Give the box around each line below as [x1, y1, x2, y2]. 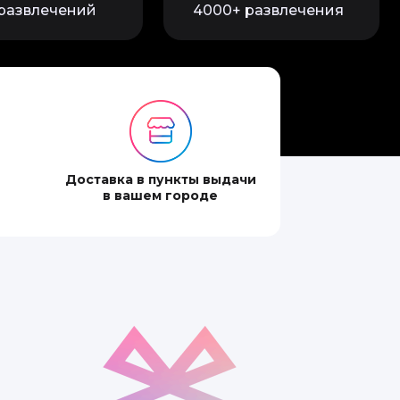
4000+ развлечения [193, 2, 344, 19]
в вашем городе [103, 187, 218, 204]
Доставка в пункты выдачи [64, 171, 256, 187]
